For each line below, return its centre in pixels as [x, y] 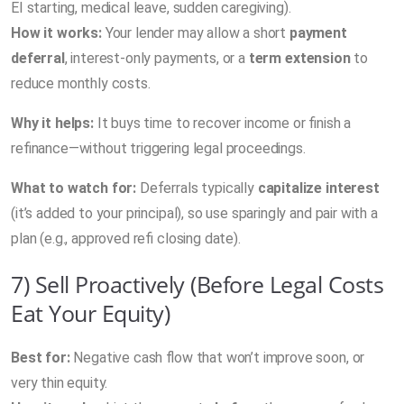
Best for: [41, 357]
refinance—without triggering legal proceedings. [158, 148]
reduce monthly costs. [81, 83]
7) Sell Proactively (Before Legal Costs [197, 284]
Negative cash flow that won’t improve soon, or [217, 357]
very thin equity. [60, 382]
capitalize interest [318, 188]
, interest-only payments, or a [156, 58]
